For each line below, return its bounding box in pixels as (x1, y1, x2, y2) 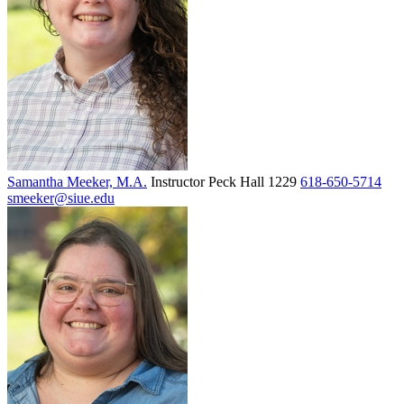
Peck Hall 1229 (208, 173, 297, 189)
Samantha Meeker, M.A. (7, 173, 147, 189)
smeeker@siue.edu (7, 189, 115, 206)
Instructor (151, 173, 205, 189)
